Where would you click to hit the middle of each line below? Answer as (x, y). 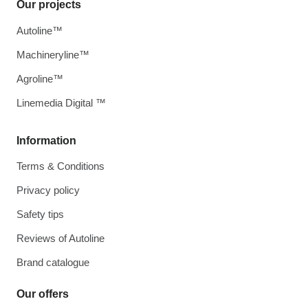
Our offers (43, 294)
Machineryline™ (53, 55)
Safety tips (40, 214)
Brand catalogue (53, 262)
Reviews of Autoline (60, 238)
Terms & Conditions (60, 166)
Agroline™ (40, 79)
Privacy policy (48, 190)
